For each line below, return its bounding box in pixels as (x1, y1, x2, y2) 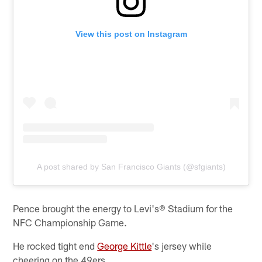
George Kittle (97, 239, 152, 251)
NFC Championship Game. (13, 216, 127, 228)
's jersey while (151, 239, 212, 251)
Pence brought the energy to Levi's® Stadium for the (13, 202, 233, 214)
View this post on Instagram (75, 29, 187, 39)
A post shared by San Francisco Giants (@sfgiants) (36, 161, 226, 171)
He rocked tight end (13, 239, 98, 251)
